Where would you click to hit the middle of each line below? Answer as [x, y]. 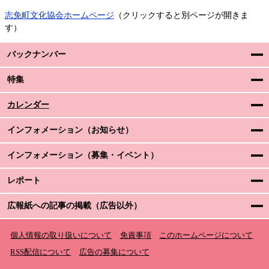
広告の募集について [114, 252]
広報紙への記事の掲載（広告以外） [74, 205]
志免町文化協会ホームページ [59, 15]
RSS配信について [41, 252]
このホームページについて [206, 236]
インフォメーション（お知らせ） [70, 130]
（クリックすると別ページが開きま [181, 15]
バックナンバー [37, 54]
